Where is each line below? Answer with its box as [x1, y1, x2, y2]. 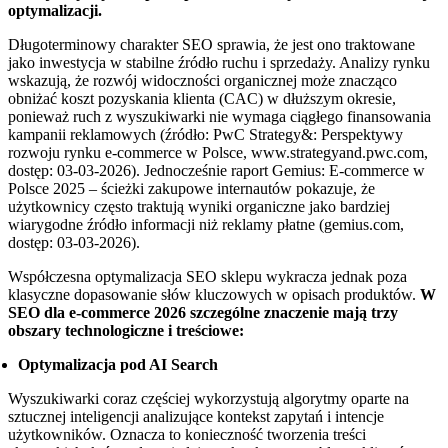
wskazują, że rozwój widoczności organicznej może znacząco [8, 72, 397, 90]
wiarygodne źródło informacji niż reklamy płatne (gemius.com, [8, 216, 404, 234]
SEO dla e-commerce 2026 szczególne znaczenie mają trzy [8, 304, 398, 322]
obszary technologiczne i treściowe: [8, 322, 244, 340]
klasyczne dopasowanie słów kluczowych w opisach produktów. [8, 286, 420, 304]
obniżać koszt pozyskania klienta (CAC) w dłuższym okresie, [8, 90, 396, 108]
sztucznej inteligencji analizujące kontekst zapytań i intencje [8, 408, 384, 426]
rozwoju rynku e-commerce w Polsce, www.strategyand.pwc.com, [8, 144, 428, 162]
